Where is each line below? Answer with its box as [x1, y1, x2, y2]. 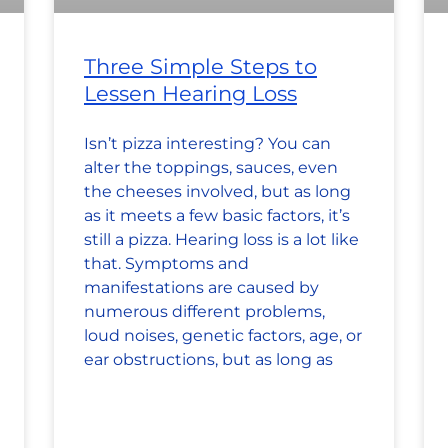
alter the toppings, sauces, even [84, 158, 338, 178]
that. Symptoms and [84, 254, 249, 274]
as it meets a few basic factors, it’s [84, 206, 350, 226]
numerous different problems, [84, 302, 325, 322]
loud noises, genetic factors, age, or [84, 326, 362, 346]
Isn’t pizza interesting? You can [84, 134, 331, 154]
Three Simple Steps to [84, 54, 317, 80]
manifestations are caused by [84, 278, 319, 298]
